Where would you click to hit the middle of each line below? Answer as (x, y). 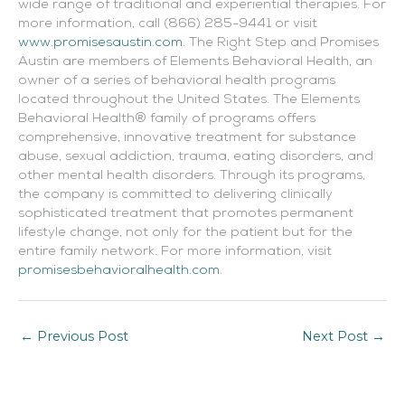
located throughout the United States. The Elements (189, 100)
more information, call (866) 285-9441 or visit (168, 24)
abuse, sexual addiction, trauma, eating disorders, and (196, 157)
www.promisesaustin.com (100, 43)
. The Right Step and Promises (281, 43)
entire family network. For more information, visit (175, 252)
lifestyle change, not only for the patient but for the (185, 233)
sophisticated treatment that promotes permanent (186, 214)
